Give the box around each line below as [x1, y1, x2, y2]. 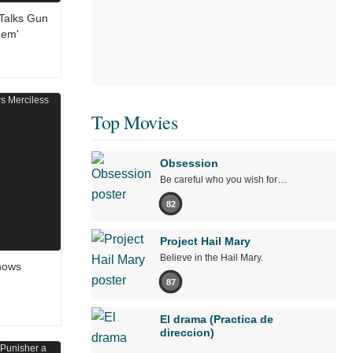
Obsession [160, 157, 218, 170]
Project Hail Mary [160, 235, 251, 248]
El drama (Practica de [160, 313, 273, 326]
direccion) [160, 326, 214, 340]
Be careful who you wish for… [160, 174, 287, 186]
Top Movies [91, 110, 177, 136]
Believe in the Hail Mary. [160, 252, 263, 264]
